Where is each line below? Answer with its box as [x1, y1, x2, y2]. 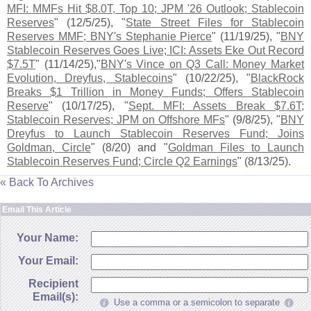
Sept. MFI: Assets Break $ [128, 99, 281, 112]
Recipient [28, 277, 78, 290]
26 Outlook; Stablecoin [190, 2, 304, 15]
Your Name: [17, 231, 78, 244]
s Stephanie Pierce [115, 30, 212, 43]
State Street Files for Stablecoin [126, 16, 305, 29]
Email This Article [2, 205, 72, 215]
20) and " [115, 141, 168, 154]
